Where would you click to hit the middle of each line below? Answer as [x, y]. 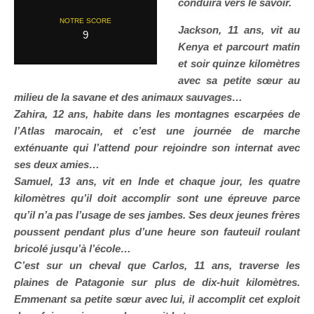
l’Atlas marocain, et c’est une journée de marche [157, 131]
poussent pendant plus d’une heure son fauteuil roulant [157, 232]
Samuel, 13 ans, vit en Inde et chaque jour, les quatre [157, 182]
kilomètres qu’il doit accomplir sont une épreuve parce [157, 198]
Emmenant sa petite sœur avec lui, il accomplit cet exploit [157, 299]
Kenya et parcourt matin [239, 47]
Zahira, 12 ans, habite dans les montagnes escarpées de [157, 114]
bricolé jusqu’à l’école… [73, 249]
